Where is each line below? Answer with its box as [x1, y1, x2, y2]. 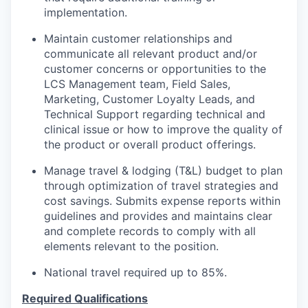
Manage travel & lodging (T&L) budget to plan [44, 164, 283, 178]
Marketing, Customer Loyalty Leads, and [44, 92, 255, 107]
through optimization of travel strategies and [44, 179, 278, 193]
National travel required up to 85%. [44, 265, 227, 280]
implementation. [44, 5, 127, 20]
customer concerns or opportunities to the [44, 62, 266, 76]
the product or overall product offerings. [44, 137, 256, 152]
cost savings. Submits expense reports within [44, 194, 280, 208]
